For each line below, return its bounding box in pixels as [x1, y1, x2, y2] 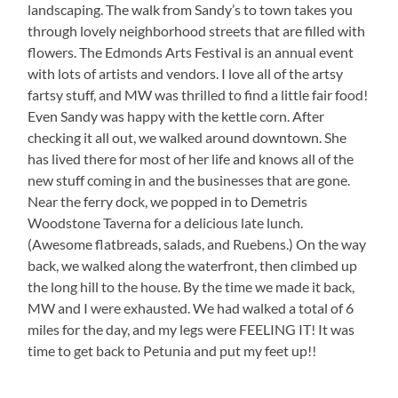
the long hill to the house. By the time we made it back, [28, 278, 355, 296]
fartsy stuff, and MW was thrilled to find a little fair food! [28, 86, 369, 104]
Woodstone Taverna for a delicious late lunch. [28, 214, 304, 232]
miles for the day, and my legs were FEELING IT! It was [28, 321, 355, 338]
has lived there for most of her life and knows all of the [28, 150, 354, 168]
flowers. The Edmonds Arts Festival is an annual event [28, 44, 354, 61]
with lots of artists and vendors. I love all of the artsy [28, 65, 344, 83]
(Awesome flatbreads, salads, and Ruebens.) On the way [28, 235, 367, 253]
